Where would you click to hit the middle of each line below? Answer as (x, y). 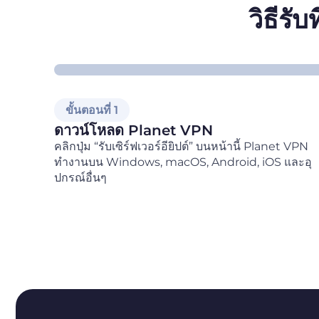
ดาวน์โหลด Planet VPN (134, 130)
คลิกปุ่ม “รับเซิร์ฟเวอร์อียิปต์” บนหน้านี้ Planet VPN (181, 146)
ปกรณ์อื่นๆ (80, 177)
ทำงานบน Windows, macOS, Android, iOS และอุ (183, 162)
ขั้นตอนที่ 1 (92, 110)
